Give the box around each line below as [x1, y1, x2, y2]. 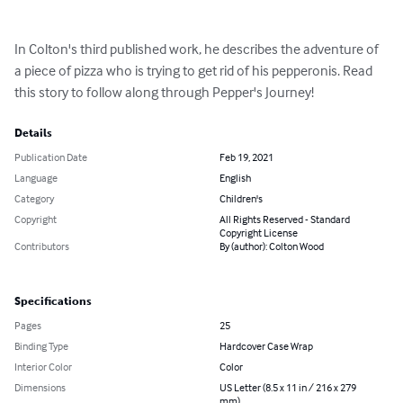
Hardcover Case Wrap [219, 339, 313, 354]
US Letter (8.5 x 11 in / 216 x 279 [219, 381, 356, 395]
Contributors [14, 239, 69, 254]
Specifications [14, 295, 92, 309]
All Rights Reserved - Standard [219, 212, 350, 227]
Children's [219, 192, 263, 206]
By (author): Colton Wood [219, 239, 324, 254]
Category [14, 192, 54, 206]
